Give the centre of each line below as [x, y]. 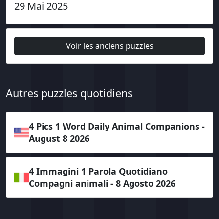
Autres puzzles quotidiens [69, 93]
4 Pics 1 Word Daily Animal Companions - [117, 126]
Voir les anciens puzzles [109, 46]
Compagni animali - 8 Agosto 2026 [102, 183]
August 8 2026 [59, 138]
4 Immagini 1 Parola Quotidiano [98, 171]
